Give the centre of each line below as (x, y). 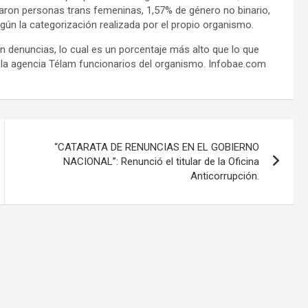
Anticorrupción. (225, 176)
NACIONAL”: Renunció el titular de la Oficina (162, 161)
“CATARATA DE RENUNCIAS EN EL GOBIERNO (157, 147)
